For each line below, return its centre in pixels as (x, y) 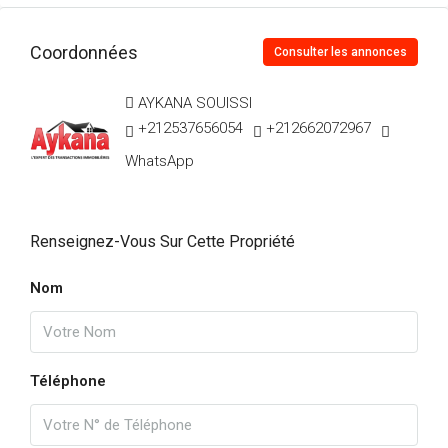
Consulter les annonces (340, 52)
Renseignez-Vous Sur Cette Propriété (162, 241)
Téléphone (68, 381)
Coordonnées (84, 52)
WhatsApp (159, 161)
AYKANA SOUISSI (195, 103)
